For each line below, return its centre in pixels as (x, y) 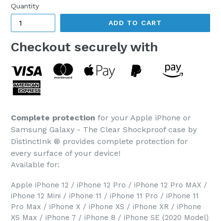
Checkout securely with (84, 47)
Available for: (35, 165)
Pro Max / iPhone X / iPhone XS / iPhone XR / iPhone (106, 206)
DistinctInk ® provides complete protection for (99, 141)
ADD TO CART (135, 23)
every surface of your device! (66, 153)
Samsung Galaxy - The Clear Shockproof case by (104, 129)
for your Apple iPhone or (143, 117)
